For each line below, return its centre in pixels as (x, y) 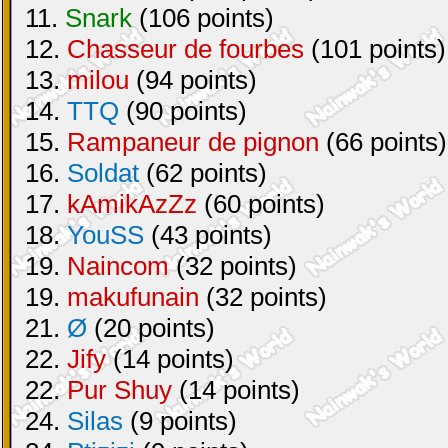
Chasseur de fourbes (185, 49)
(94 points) (193, 80)
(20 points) (151, 328)
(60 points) (261, 204)
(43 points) (208, 235)
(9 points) (180, 421)
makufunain (133, 297)
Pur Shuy (119, 390)
